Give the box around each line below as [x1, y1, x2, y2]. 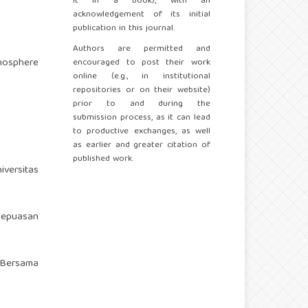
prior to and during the [73, 96, 210, 113]
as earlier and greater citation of [73, 137, 210, 154]
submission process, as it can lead [73, 110, 210, 126]
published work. [73, 151, 134, 168]
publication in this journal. [73, 21, 175, 37]
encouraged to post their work [73, 55, 210, 71]
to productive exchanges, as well [73, 124, 210, 140]
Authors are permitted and [73, 41, 210, 58]
